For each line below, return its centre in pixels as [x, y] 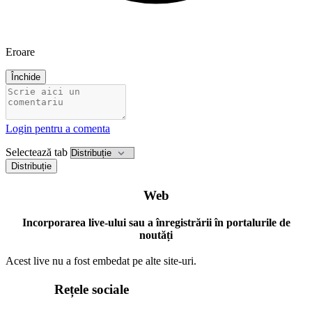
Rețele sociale [92, 290]
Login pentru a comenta [58, 128]
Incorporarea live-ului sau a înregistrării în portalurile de [156, 223]
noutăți [156, 235]
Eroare [20, 52]
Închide [26, 77]
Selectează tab [37, 152]
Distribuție [31, 166]
